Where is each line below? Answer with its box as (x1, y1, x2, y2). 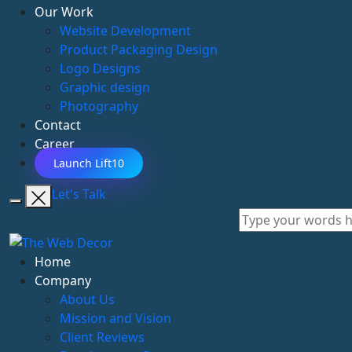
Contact (35, 116, 81, 134)
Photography (60, 97, 138, 115)
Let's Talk (52, 185, 106, 203)
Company (35, 271, 91, 289)
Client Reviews (60, 328, 145, 346)
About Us (60, 290, 115, 308)
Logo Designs (60, 60, 141, 77)
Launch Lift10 (53, 156, 124, 170)
